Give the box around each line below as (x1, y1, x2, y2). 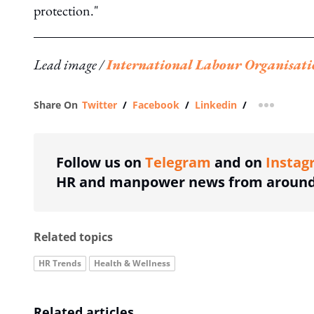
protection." (34, 1, 99, 20)
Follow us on (56, 153, 145, 172)
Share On (34, 98, 78, 111)
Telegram (145, 153, 211, 172)
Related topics (34, 229, 113, 245)
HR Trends (39, 257, 81, 269)
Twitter (82, 98, 117, 111)
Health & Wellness (94, 257, 170, 269)
